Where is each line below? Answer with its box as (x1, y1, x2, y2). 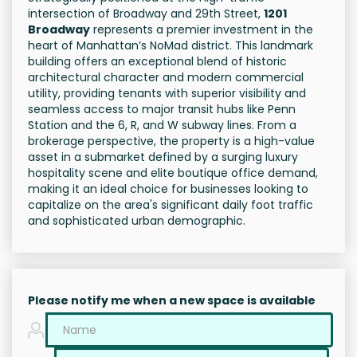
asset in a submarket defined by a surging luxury (28, 149, 298, 166)
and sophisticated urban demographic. (28, 213, 245, 229)
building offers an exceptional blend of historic (28, 53, 287, 70)
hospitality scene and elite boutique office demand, (28, 165, 318, 182)
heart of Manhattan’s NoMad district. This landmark (28, 37, 313, 54)
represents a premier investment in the (90, 22, 313, 38)
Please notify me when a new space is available (28, 292, 316, 309)
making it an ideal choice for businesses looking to (28, 181, 308, 198)
